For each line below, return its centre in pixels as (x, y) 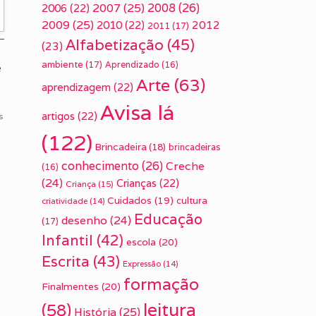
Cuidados (130, 200)
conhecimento (101, 166)
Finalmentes (71, 286)
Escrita (66, 261)
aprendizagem (77, 87)
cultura (192, 201)
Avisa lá (138, 112)
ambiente (63, 65)
